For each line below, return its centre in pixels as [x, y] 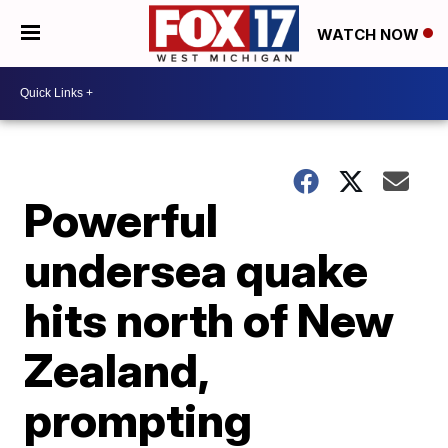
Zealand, [116, 369]
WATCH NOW [370, 34]
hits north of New [209, 319]
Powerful [121, 219]
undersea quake [196, 269]
